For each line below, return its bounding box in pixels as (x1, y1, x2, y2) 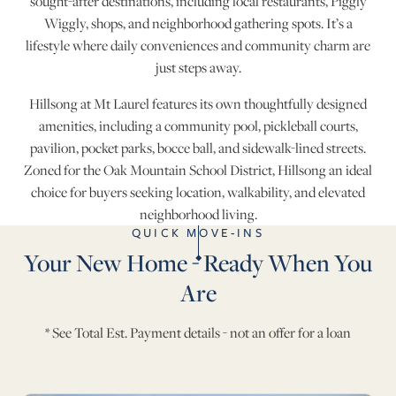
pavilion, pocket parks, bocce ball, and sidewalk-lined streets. (30, 139, 366, 158)
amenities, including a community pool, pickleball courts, (38, 117, 358, 136)
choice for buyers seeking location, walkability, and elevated (31, 183, 365, 202)
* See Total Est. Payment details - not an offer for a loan (45, 324, 351, 343)
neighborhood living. (139, 205, 257, 225)
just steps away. (155, 58, 241, 78)
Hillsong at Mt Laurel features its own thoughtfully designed (29, 95, 367, 114)
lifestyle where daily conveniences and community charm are (26, 36, 370, 56)
